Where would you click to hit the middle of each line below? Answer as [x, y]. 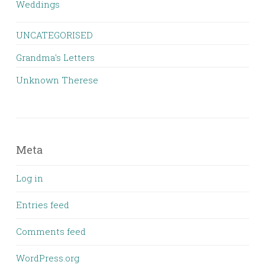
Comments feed [51, 231]
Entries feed [43, 205]
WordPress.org [48, 258]
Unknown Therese [57, 80]
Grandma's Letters [55, 57]
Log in [30, 178]
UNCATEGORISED [54, 35]
